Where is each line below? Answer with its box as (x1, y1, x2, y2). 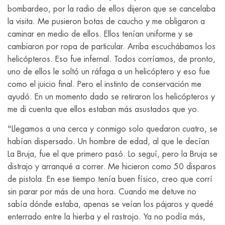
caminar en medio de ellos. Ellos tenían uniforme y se (8, 30, 193, 38)
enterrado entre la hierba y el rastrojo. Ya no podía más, (8, 213, 205, 221)
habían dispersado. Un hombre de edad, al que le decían (8, 138, 209, 146)
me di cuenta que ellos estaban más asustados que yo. (8, 105, 199, 114)
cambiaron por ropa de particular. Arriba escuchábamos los (8, 42, 215, 51)
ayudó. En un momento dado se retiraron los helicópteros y (8, 92, 215, 101)
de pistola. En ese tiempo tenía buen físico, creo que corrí (8, 175, 212, 184)
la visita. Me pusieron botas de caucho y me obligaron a (8, 17, 205, 26)
